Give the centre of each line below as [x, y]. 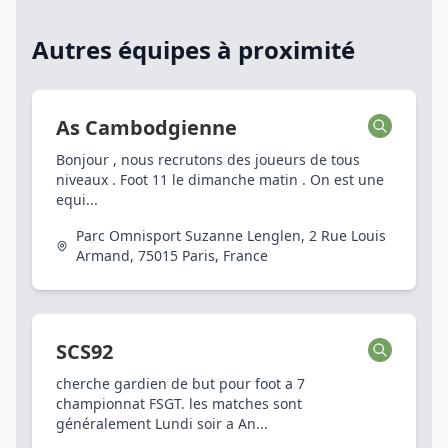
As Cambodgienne [146, 127]
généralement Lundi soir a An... [162, 423]
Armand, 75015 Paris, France [172, 255]
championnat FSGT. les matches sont [179, 403]
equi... [77, 199]
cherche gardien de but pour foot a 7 [180, 383]
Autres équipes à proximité [193, 49]
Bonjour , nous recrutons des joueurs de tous [208, 159]
